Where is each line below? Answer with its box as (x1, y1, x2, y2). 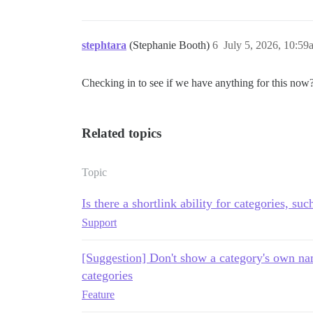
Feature (82, 288, 115, 300)
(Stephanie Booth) (129, 38, 212, 51)
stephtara (82, 38, 126, 51)
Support (82, 216, 117, 228)
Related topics (82, 125, 161, 140)
